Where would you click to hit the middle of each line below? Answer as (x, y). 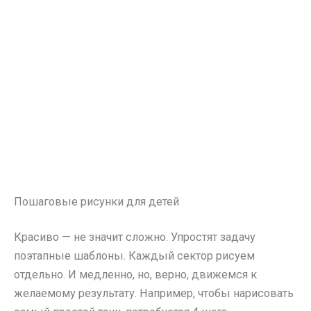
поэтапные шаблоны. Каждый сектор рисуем (134, 256)
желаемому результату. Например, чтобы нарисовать (154, 294)
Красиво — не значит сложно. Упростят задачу (135, 237)
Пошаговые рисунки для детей (96, 201)
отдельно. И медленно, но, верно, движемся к (135, 275)
